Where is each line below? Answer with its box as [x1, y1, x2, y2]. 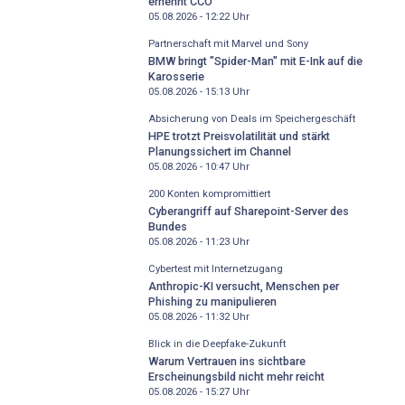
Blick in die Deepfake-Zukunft [147, 338, 286, 351]
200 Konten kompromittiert [147, 188, 270, 201]
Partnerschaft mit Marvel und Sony [147, 38, 308, 51]
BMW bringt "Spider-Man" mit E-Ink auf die [147, 53, 363, 68]
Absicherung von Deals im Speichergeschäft [147, 113, 355, 126]
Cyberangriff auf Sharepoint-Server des [147, 203, 349, 218]
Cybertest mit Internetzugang [147, 263, 283, 276]
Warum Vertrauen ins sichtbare [147, 353, 306, 368]
